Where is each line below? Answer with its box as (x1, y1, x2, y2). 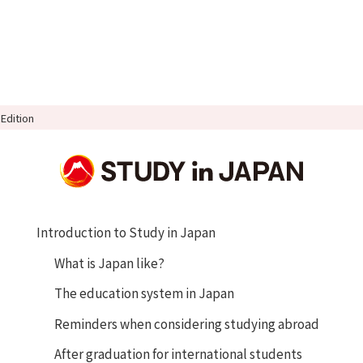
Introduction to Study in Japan (36, 223, 216, 241)
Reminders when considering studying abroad (54, 314, 320, 332)
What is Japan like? (54, 253, 165, 271)
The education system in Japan (54, 284, 235, 302)
